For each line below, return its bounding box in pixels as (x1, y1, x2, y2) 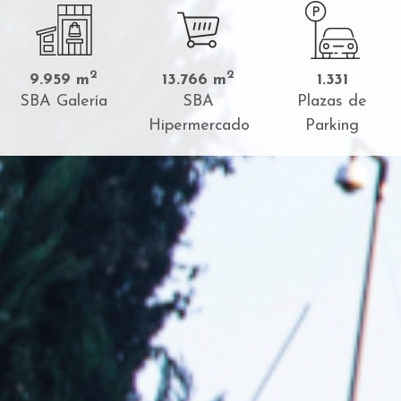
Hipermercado (149, 117, 250, 134)
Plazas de (297, 93, 367, 110)
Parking (305, 117, 359, 134)
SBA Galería (20, 93, 107, 110)
